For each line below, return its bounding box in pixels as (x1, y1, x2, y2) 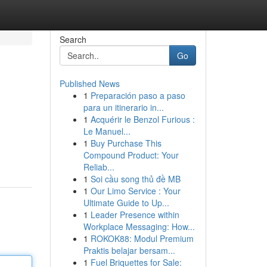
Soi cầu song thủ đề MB (90, 173, 181, 185)
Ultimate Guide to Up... (83, 197, 169, 209)
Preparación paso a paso (90, 89, 185, 101)
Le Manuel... (83, 125, 131, 137)
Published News (59, 77, 120, 89)
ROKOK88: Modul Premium (90, 232, 194, 244)
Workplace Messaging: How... (83, 221, 195, 232)
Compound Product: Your (83, 149, 179, 161)
